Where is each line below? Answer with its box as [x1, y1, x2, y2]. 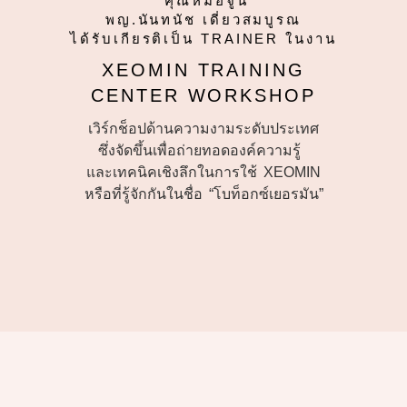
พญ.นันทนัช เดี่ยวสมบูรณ [104, 12, 303, 27]
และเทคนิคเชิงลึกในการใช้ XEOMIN [86, 164, 321, 180]
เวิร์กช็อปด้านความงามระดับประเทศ [88, 121, 319, 136]
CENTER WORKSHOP [91, 85, 316, 105]
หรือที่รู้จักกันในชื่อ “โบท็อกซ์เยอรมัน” [84, 186, 323, 202]
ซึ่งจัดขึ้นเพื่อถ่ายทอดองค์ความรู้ [97, 143, 310, 158]
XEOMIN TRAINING [102, 60, 305, 80]
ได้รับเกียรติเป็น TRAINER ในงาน [70, 31, 337, 46]
